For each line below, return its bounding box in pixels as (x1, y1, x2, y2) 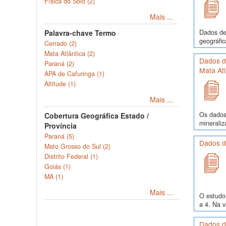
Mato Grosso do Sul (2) (44, 142, 110, 151)
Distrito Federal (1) (44, 152, 98, 161)
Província (44, 121, 77, 131)
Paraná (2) (44, 59, 74, 68)
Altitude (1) (44, 79, 76, 88)
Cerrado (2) (44, 39, 77, 48)
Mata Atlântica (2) (44, 49, 95, 58)
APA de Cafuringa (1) (44, 69, 104, 78)
